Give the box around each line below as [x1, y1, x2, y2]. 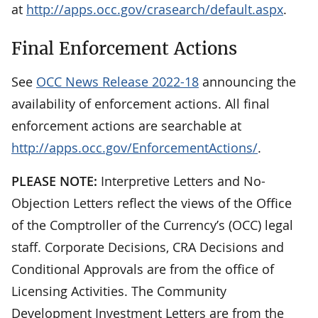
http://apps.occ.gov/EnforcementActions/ [11, 139, 258, 157]
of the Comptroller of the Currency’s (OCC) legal [11, 216, 293, 234]
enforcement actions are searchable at [11, 117, 241, 135]
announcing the [199, 73, 296, 91]
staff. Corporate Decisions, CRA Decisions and [11, 238, 284, 256]
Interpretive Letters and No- [97, 172, 265, 190]
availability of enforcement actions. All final [11, 95, 270, 113]
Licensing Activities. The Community [11, 283, 226, 300]
